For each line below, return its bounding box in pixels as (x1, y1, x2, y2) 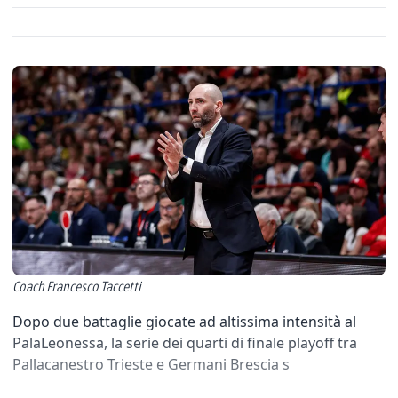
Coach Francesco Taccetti (12, 278, 141, 294)
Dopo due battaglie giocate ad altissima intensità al (12, 312, 356, 331)
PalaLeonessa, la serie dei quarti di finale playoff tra (12, 333, 357, 353)
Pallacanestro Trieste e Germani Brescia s (12, 354, 290, 374)
